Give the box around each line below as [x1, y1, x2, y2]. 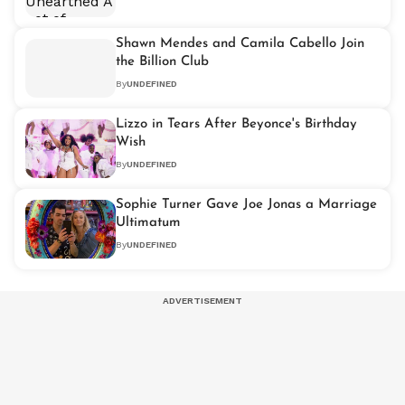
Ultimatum [116, 216, 181, 231]
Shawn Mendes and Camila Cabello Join [116, 37, 364, 52]
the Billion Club [116, 55, 209, 70]
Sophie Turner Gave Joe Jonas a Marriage [116, 198, 377, 212]
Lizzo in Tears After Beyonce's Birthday [116, 118, 357, 132]
